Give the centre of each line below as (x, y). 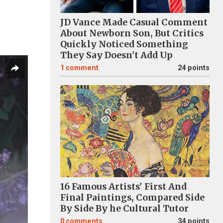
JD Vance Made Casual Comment (134, 22)
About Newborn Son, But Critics (132, 33)
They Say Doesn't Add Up (116, 55)
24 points (194, 68)
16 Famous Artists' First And (123, 187)
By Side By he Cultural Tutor (124, 209)
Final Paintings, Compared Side (132, 198)
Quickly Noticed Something (124, 44)
